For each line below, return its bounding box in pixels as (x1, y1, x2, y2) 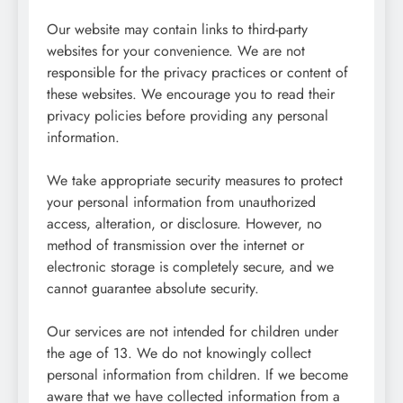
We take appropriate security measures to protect (47, 169, 343, 191)
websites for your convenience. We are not (47, 40, 305, 61)
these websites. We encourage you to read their (47, 83, 335, 104)
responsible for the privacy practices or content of (47, 61, 348, 83)
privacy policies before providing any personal (47, 104, 328, 126)
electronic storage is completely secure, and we (47, 255, 334, 277)
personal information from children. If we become (47, 363, 348, 385)
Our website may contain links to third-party (47, 18, 308, 40)
